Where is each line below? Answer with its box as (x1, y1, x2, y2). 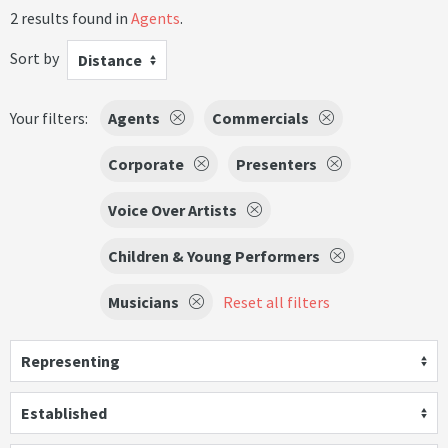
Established (21, 403, 107, 423)
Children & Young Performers (108, 246, 320, 266)
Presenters (236, 154, 317, 174)
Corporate (108, 154, 184, 174)
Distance (78, 50, 142, 70)
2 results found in (10, 8, 131, 28)
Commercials (212, 108, 309, 128)
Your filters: (10, 108, 88, 128)
